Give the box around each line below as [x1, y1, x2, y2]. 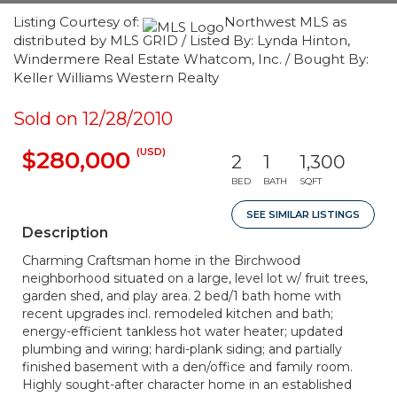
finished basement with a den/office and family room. [22, 359, 353, 375]
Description [22, 224, 108, 241]
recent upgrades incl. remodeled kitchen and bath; [22, 306, 333, 322]
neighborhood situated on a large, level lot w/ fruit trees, [22, 270, 368, 286]
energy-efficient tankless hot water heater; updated [22, 323, 343, 339]
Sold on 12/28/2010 [13, 108, 173, 129]
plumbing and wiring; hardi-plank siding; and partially [22, 341, 342, 357]
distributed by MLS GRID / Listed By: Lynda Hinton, [13, 32, 350, 49]
